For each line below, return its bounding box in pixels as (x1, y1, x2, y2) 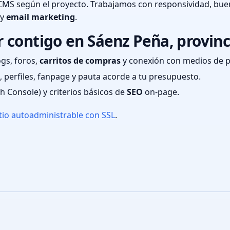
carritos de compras (40, 55, 121, 67)
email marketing (6, 11, 75, 23)
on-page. (143, 86, 179, 98)
